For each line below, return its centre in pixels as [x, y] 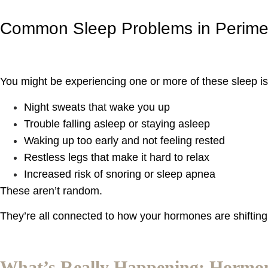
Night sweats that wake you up [97, 107]
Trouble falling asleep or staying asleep [117, 124]
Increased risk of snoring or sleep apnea [120, 174]
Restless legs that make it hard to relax [117, 157]
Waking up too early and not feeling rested [124, 140]
